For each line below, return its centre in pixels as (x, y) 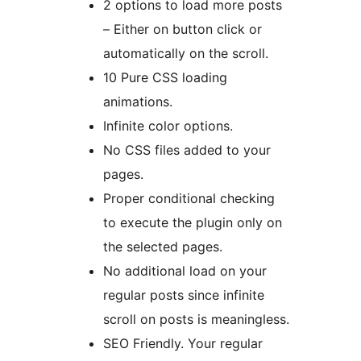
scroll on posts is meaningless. (196, 320)
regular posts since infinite (184, 295)
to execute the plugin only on (193, 223)
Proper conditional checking (189, 199)
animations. (138, 102)
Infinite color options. (168, 126)
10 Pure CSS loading (165, 78)
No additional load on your (185, 271)
